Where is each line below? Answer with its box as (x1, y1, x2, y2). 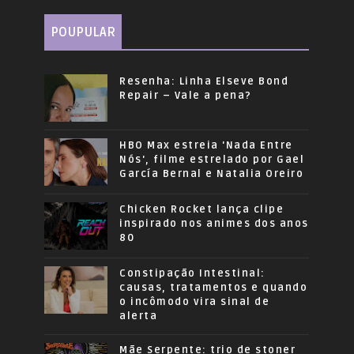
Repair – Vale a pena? (119, 89, 252, 103)
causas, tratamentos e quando (119, 281, 308, 295)
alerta (119, 310, 158, 323)
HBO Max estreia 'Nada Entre (119, 139, 293, 153)
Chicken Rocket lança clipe (119, 203, 284, 217)
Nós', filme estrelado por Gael (119, 153, 305, 167)
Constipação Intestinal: (119, 267, 265, 281)
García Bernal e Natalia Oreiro (119, 168, 304, 181)
